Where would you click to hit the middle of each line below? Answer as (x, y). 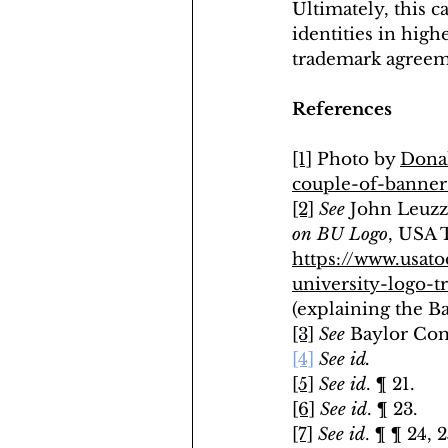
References (342, 109)
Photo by (356, 159)
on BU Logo (340, 234)
